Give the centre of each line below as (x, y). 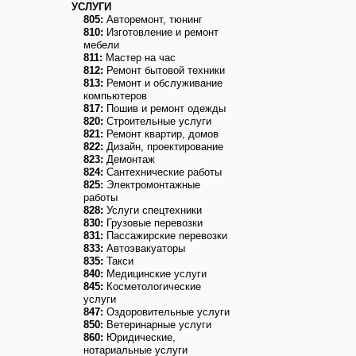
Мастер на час (139, 58)
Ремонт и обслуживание (163, 83)
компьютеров (115, 96)
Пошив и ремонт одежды (164, 108)
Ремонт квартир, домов (161, 134)
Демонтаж (129, 159)
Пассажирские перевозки (165, 236)
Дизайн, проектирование (163, 147)
